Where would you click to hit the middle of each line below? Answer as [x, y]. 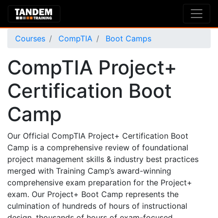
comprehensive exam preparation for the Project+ [100, 182]
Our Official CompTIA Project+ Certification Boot [98, 136]
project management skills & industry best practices [103, 159]
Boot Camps [127, 38]
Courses [30, 38]
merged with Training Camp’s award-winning [89, 171]
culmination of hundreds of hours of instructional [97, 206]
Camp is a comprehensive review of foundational [98, 147]
